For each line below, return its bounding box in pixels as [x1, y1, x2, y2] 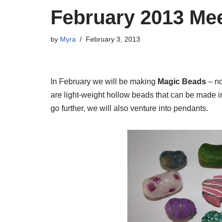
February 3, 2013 [86, 35, 140, 43]
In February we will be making [51, 77, 158, 86]
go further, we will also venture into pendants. [51, 104, 208, 112]
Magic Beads [158, 77, 206, 86]
